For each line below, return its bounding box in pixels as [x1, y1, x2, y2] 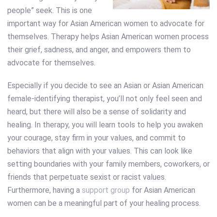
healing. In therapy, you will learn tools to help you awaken [7, 120, 203, 130]
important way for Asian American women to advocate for [7, 18, 204, 28]
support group [82, 186, 130, 195]
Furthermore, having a [7, 186, 82, 195]
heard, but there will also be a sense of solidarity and [7, 107, 186, 117]
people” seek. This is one [7, 5, 92, 15]
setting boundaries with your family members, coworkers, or [7, 159, 210, 169]
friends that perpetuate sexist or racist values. [7, 172, 166, 182]
